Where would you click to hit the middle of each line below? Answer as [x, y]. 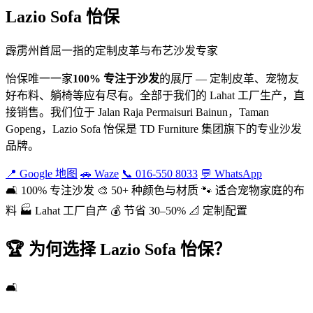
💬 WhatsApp [231, 173]
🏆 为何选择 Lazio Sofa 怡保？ [118, 249]
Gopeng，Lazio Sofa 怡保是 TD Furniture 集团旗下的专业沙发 [154, 129]
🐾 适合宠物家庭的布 [253, 190]
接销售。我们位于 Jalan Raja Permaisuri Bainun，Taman [137, 112]
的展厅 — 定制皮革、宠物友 [229, 78]
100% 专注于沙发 [116, 78]
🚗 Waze [100, 173]
